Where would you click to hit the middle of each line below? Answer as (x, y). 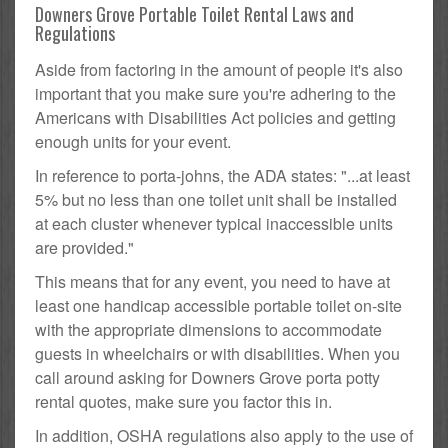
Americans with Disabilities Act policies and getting (215, 118)
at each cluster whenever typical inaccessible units (214, 224)
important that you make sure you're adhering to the (215, 94)
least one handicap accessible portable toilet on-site (218, 306)
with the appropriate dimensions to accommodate (208, 330)
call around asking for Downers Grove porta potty (207, 378)
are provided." (84, 248)
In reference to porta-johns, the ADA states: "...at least (222, 176)
